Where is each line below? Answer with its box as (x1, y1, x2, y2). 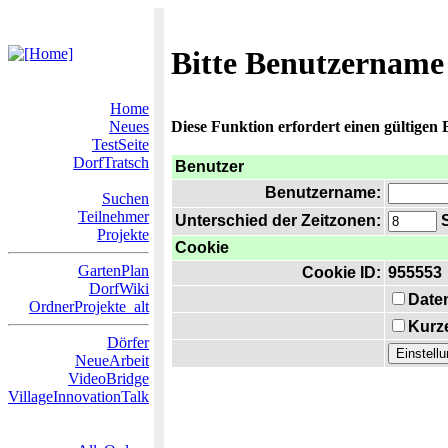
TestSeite (92, 136, 149, 153)
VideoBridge (68, 370, 149, 387)
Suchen (102, 190, 149, 207)
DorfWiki (89, 280, 149, 297)
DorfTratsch (73, 154, 149, 171)
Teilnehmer (78, 208, 149, 225)
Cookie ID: (302, 264, 381, 281)
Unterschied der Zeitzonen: (175, 212, 381, 229)
